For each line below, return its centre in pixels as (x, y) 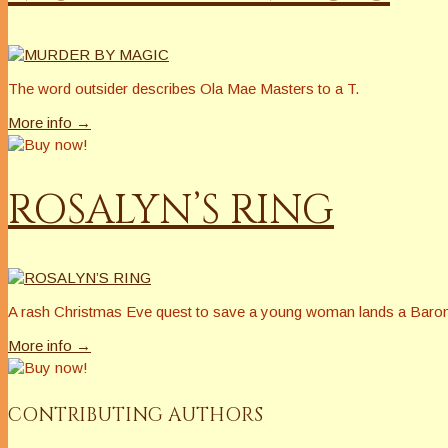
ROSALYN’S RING (171, 211)
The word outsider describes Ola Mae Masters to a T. (183, 88)
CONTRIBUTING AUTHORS (135, 414)
